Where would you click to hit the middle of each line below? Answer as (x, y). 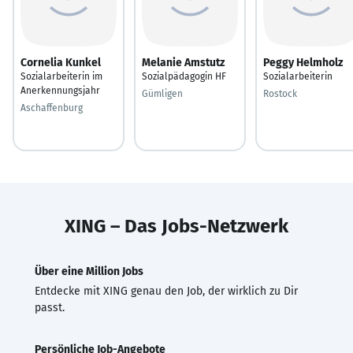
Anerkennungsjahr (60, 90)
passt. (50, 307)
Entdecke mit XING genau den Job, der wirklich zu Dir (166, 291)
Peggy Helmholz (303, 62)
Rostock (280, 93)
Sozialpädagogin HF (184, 76)
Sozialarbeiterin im (61, 76)
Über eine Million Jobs (89, 271)
